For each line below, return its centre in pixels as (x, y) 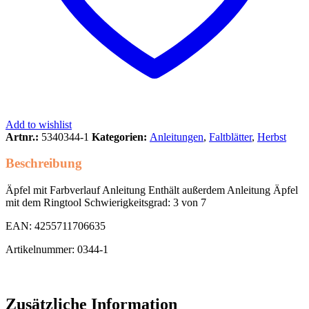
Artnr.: (23, 137)
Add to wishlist (39, 124)
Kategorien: (121, 137)
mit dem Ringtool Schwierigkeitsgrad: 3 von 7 (106, 203)
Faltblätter (230, 137)
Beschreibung (44, 163)
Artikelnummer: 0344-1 (57, 250)
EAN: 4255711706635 (56, 226)
